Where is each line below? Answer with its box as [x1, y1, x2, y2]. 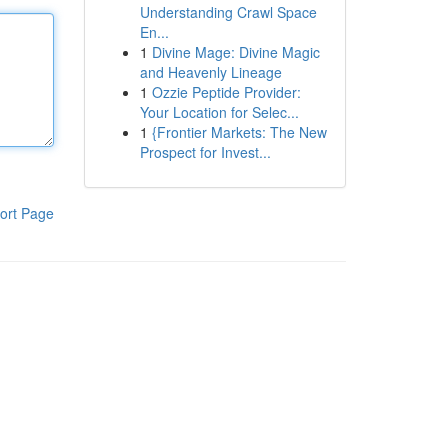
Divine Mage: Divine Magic [151, 42, 320, 62]
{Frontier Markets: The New [151, 122, 327, 142]
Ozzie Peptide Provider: [151, 82, 301, 102]
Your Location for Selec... [139, 102, 299, 122]
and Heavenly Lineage [139, 62, 282, 82]
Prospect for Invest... [139, 142, 271, 162]
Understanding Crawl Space [139, 2, 317, 22]
